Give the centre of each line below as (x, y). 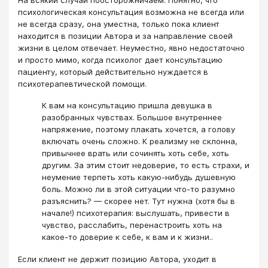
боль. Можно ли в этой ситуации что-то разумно (138, 189)
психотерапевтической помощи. (82, 83)
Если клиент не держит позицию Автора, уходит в (117, 259)
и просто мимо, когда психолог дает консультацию (120, 60)
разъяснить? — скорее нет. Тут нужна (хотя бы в (138, 201)
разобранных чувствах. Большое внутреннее (132, 118)
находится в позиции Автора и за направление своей (125, 36)
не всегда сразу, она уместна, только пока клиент (119, 24)
